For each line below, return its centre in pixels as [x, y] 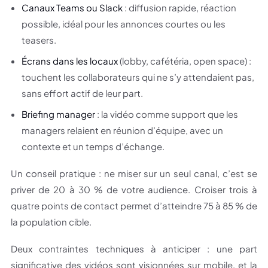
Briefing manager [58, 114]
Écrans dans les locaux [70, 61]
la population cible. [51, 222]
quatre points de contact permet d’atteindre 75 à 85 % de [134, 206]
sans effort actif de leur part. [82, 93]
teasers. [39, 40]
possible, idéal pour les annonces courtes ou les [124, 24]
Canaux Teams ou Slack [72, 8]
